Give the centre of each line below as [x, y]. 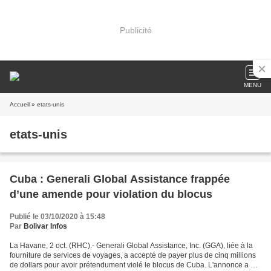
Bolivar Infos [45, 226]
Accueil [20, 104]
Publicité [135, 30]
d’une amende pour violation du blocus [111, 194]
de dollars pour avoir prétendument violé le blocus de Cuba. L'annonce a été [135, 265]
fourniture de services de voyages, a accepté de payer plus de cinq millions [133, 255]
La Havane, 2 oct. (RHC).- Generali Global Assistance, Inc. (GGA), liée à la [131, 246]
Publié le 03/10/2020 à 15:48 [57, 217]
